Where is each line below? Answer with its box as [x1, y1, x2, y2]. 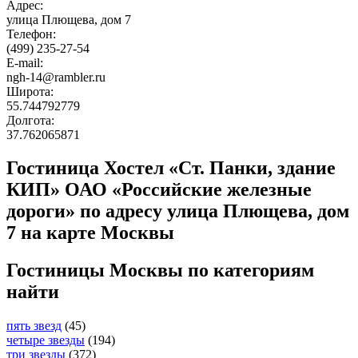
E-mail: [6, 55, 46, 70]
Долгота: [6, 113, 58, 127]
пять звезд [6, 319, 62, 333]
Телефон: [6, 26, 59, 41]
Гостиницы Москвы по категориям [6, 260, 314, 281]
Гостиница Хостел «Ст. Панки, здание [6, 157, 336, 179]
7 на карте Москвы [6, 222, 174, 244]
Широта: [6, 84, 57, 98]
